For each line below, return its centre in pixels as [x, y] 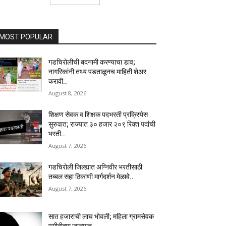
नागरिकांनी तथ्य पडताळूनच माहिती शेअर [98, 72]
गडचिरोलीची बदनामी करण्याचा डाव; [92, 62]
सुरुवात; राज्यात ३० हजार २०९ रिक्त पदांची [102, 124]
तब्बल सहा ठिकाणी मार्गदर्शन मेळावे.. [91, 177]
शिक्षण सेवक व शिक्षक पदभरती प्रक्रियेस [98, 115]
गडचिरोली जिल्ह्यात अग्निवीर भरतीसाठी [96, 167]
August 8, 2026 [68, 93]
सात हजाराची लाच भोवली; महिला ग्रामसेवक [101, 217]
